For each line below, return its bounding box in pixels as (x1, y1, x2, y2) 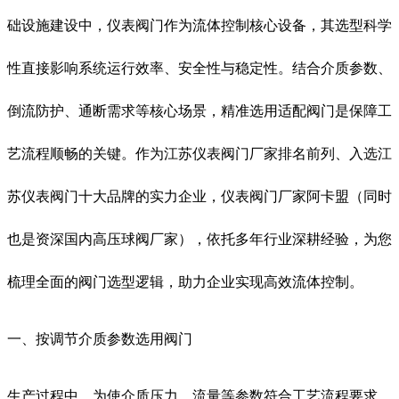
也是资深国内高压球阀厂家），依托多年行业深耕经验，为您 (7, 231, 392, 247)
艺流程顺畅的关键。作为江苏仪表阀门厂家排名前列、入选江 (7, 145, 392, 161)
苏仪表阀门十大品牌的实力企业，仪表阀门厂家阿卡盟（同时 (7, 188, 392, 204)
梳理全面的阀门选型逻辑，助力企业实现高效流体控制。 (7, 273, 363, 289)
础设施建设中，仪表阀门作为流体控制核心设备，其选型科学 (7, 17, 392, 33)
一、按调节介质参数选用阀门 (7, 330, 192, 346)
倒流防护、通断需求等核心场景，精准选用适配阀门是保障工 (7, 102, 392, 118)
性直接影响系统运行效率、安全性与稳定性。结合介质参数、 (7, 60, 392, 76)
